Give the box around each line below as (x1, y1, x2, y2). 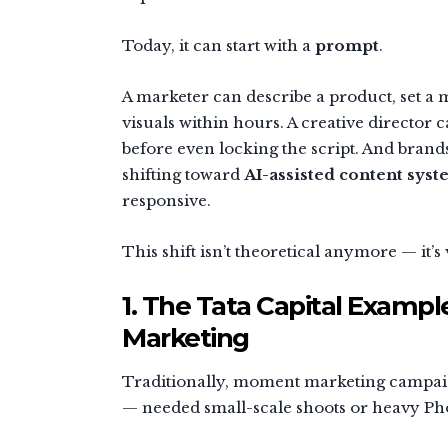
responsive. (122, 190, 211, 210)
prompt (315, 35, 379, 55)
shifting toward (122, 164, 244, 184)
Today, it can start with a (122, 35, 315, 55)
